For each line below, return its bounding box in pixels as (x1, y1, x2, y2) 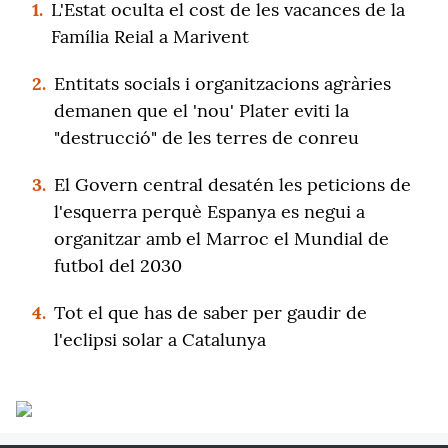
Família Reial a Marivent (51, 25, 249, 48)
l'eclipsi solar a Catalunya (54, 328, 266, 351)
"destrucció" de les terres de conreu (54, 126, 359, 149)
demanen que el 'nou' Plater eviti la (54, 99, 349, 122)
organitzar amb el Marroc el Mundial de (54, 227, 389, 250)
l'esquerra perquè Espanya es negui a (54, 200, 365, 223)
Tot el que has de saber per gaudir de (54, 301, 367, 324)
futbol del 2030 (54, 254, 182, 277)
